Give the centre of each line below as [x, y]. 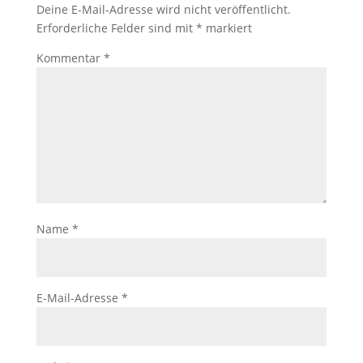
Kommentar [70, 58]
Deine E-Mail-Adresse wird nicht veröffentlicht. [163, 9]
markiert [227, 28]
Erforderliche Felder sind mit [116, 28]
